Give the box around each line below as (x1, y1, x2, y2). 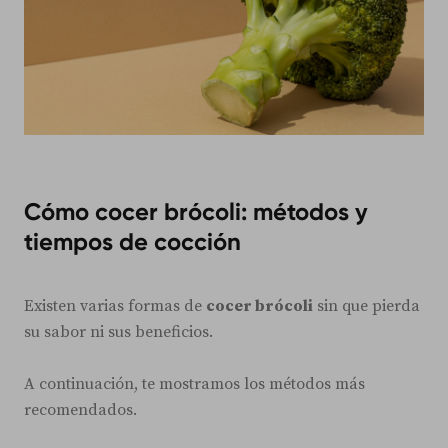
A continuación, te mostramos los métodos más (24, 373, 365, 394)
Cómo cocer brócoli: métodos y (24, 196, 368, 226)
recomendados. (24, 399, 137, 420)
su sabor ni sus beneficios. (24, 321, 213, 342)
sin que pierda (313, 295, 420, 316)
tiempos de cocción (24, 226, 241, 256)
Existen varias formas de (24, 295, 206, 316)
